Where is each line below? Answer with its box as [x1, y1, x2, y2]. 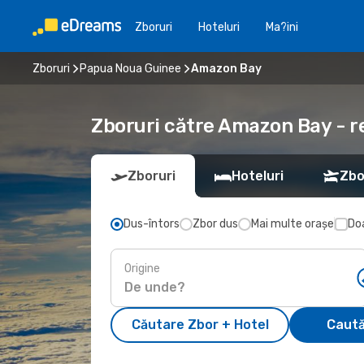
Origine [124, 261, 160, 275]
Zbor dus [193, 217, 238, 231]
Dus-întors [123, 217, 180, 231]
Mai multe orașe [251, 217, 334, 231]
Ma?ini [266, 19, 298, 34]
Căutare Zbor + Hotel [131, 317, 269, 332]
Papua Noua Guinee [80, 61, 181, 76]
